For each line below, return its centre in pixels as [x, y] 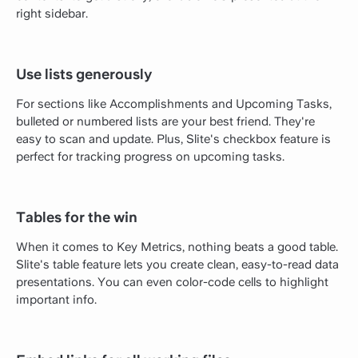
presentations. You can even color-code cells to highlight [172, 282]
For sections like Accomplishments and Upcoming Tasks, [174, 103]
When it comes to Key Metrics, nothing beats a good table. [177, 247]
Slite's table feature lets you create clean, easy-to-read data [177, 265]
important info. [56, 300]
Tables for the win [77, 217]
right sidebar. [52, 13]
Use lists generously [84, 74]
